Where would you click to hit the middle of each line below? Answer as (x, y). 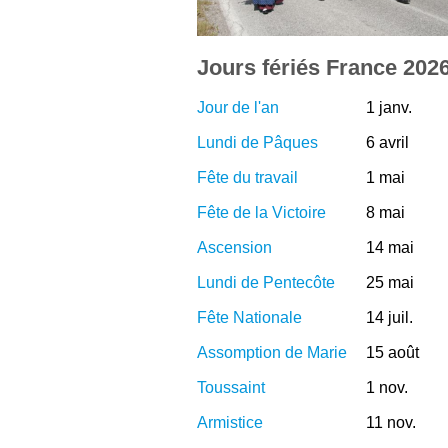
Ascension (234, 247)
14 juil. (389, 317)
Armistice (230, 422)
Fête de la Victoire (261, 212)
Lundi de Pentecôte (266, 282)
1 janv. (388, 107)
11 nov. (390, 422)
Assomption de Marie (272, 352)
